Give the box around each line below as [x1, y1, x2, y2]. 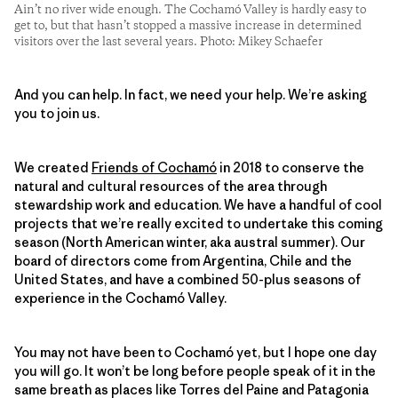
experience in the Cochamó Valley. [14, 289, 227, 306]
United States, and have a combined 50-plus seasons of [14, 270, 361, 288]
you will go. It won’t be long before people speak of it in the [14, 362, 376, 379]
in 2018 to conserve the [217, 158, 364, 176]
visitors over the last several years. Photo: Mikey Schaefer [14, 33, 322, 50]
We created [14, 158, 92, 176]
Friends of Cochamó [92, 158, 217, 176]
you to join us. [14, 104, 99, 122]
